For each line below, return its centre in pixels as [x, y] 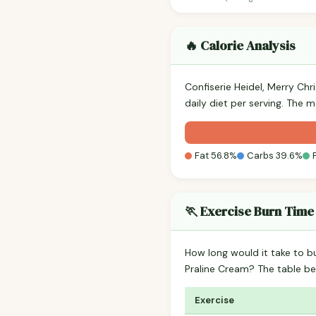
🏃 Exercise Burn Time [249, 212]
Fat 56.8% [216, 156]
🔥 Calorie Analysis [240, 46]
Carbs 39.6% [275, 156]
